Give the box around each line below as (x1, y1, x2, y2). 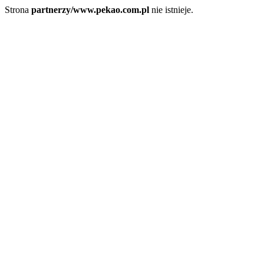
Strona (5, 5, 31, 15)
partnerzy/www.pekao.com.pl (31, 5, 149, 15)
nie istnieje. (149, 5, 193, 15)
